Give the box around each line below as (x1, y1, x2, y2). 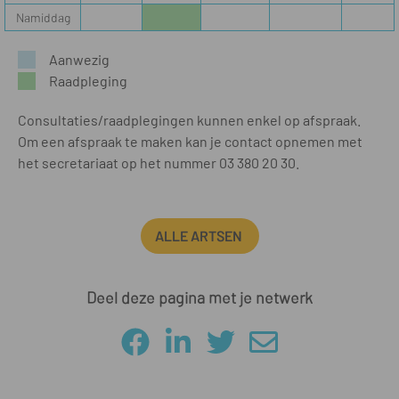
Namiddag (15, 10, 70, 25)
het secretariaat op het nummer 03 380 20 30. (18, 154, 299, 171)
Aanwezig (49, 51, 110, 68)
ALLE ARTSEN (154, 227, 245, 244)
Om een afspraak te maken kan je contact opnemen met (18, 133, 362, 150)
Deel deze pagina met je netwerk (86, 288, 313, 307)
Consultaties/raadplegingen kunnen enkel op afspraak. (18, 111, 361, 128)
